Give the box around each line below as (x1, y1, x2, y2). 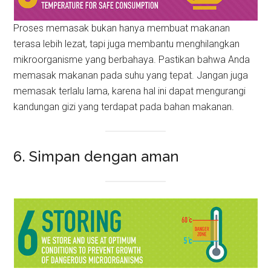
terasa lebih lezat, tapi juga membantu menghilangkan (13, 38, 240, 50)
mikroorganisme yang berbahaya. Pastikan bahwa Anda (13, 54, 250, 66)
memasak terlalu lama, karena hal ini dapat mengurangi (13, 85, 246, 97)
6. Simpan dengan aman (13, 147, 180, 165)
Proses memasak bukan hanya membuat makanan (13, 22, 230, 34)
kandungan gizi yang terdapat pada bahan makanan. (13, 101, 235, 113)
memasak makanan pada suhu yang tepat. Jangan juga (13, 70, 249, 82)
